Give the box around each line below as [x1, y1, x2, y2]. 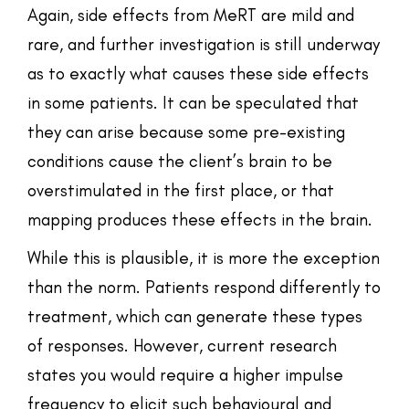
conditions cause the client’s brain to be [27, 150, 332, 172]
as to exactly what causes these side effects [27, 62, 369, 84]
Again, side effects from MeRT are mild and [27, 4, 354, 26]
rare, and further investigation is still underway [27, 33, 380, 55]
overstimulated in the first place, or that [27, 179, 334, 201]
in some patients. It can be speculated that [27, 91, 359, 113]
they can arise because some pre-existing [27, 121, 345, 142]
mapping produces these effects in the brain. [27, 208, 372, 230]
